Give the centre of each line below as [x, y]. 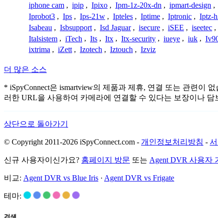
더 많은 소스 [25, 70]
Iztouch [121, 50]
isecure [149, 27]
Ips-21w [92, 17]
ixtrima [39, 50]
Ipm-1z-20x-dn [138, 5]
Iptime [150, 17]
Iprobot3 [42, 17]
